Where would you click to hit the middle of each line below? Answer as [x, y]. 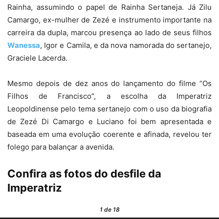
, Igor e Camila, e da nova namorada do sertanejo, [126, 45]
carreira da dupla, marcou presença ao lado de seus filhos [109, 33]
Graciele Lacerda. [37, 58]
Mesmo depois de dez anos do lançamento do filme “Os [109, 83]
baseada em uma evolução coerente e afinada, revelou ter [109, 134]
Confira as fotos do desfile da [84, 174]
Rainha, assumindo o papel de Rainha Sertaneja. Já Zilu [109, 7]
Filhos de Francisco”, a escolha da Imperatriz [109, 96]
